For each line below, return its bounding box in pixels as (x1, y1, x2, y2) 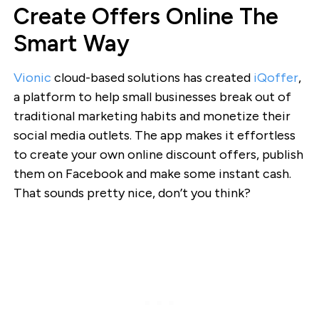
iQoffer (253, 69, 298, 85)
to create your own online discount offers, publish (13, 146, 303, 162)
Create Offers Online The (13, 2, 278, 30)
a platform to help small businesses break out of (13, 88, 291, 105)
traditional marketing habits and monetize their (13, 108, 291, 124)
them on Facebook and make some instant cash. (13, 165, 291, 182)
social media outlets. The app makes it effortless (13, 127, 296, 143)
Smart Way (13, 29, 130, 57)
